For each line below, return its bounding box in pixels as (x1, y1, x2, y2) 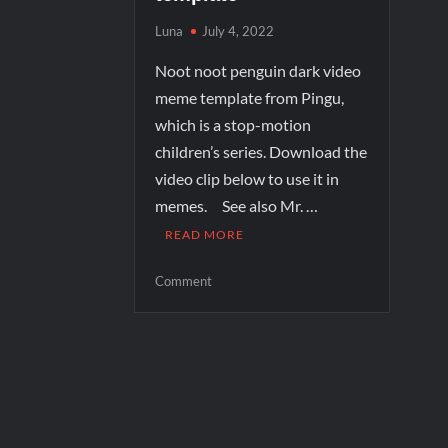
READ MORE (165, 226, 245, 242)
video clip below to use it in (155, 168, 340, 188)
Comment (155, 272, 213, 289)
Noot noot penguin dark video (155, 60, 362, 80)
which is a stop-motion (155, 114, 312, 134)
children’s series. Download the (155, 141, 368, 161)
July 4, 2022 (202, 22, 275, 39)
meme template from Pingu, (155, 87, 345, 107)
